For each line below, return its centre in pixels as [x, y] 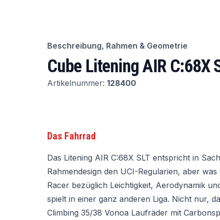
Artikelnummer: [76, 83]
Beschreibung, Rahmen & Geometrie [117, 46]
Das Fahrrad [71, 136]
